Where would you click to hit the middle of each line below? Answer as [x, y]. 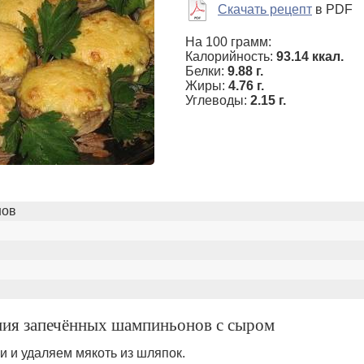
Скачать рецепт [265, 9]
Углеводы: [218, 100]
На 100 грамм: [228, 42]
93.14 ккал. [310, 56]
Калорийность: [231, 56]
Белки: [206, 71]
